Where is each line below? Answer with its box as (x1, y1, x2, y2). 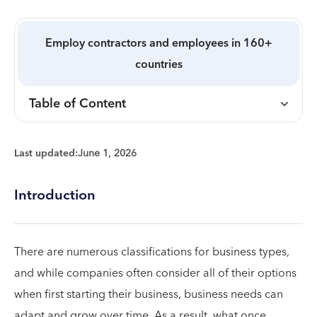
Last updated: (14, 145, 78, 162)
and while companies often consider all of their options (14, 263, 296, 283)
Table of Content (29, 93, 126, 115)
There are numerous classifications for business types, (14, 242, 289, 262)
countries (134, 54, 183, 74)
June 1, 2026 (78, 145, 137, 162)
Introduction (14, 183, 96, 207)
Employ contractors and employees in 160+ (45, 33, 272, 53)
